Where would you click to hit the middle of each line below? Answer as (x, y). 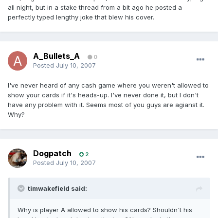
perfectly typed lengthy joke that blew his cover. (81, 17)
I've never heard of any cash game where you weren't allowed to (108, 85)
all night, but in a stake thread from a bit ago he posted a (95, 8)
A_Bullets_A (56, 56)
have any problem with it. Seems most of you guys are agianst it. (106, 105)
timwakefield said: (57, 189)
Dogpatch (52, 154)
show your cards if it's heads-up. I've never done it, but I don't (103, 95)
